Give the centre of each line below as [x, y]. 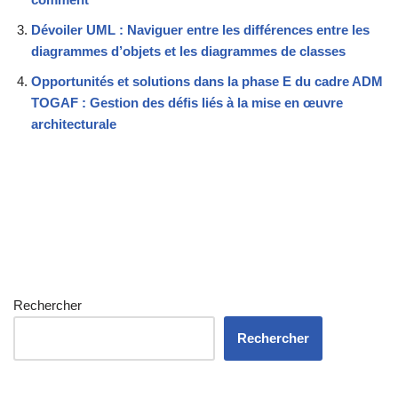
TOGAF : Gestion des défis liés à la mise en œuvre [187, 103]
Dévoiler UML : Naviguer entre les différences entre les [200, 30]
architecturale [74, 124]
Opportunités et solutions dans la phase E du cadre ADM [207, 82]
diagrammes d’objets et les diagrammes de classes [188, 52]
